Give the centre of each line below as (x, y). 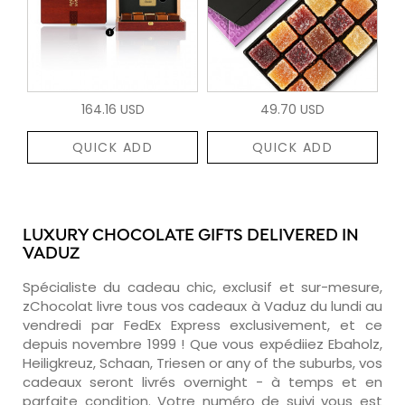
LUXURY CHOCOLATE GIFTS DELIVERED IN (191, 236)
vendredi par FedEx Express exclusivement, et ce (202, 325)
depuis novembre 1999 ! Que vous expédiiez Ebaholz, (202, 344)
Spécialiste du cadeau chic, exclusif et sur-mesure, (202, 287)
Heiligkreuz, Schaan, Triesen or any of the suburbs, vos (202, 363)
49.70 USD (292, 109)
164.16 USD (113, 109)
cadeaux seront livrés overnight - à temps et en (202, 381)
